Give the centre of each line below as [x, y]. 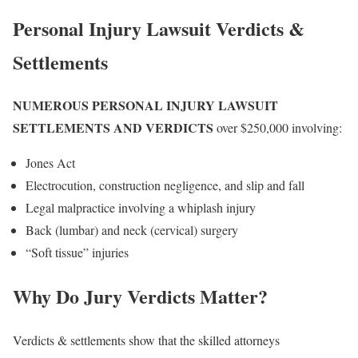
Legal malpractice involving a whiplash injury [141, 208]
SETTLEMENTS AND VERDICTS [113, 128]
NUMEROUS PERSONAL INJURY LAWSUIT [145, 105]
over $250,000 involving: [278, 128]
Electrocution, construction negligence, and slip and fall [165, 185]
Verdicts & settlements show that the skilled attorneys [146, 340]
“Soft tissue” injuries [77, 253]
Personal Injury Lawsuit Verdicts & [159, 28]
